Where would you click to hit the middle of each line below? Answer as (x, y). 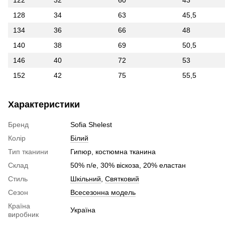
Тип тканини (28, 152)
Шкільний (86, 179)
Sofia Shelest (91, 125)
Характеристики (44, 105)
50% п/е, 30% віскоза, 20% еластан (128, 165)
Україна (83, 210)
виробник (23, 215)
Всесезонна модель (103, 193)
